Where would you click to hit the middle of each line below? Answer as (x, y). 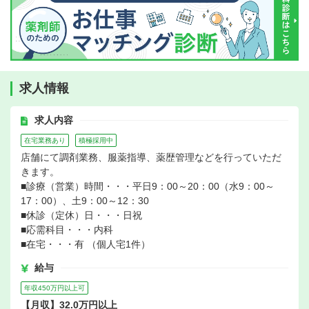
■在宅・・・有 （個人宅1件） (86, 245)
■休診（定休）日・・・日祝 (81, 216)
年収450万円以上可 (54, 288)
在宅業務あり (45, 141)
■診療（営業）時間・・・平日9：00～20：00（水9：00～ (148, 187)
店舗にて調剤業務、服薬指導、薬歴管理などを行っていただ (151, 158)
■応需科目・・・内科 (67, 230)
